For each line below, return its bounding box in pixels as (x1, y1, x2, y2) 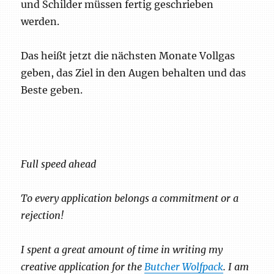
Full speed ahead (21, 158, 97, 171)
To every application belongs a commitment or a (21, 192, 239, 205)
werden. (21, 15, 60, 28)
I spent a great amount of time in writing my (21, 243, 223, 256)
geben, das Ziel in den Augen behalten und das (21, 67, 246, 80)
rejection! (21, 209, 64, 222)
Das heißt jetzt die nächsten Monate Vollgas (21, 50, 235, 62)
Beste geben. (21, 84, 83, 97)
